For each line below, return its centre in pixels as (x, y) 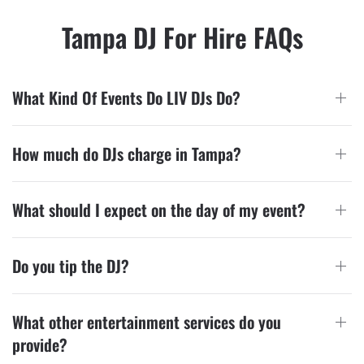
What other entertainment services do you (147, 322)
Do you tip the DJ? (71, 266)
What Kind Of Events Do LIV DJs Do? (126, 98)
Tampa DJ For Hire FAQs (182, 37)
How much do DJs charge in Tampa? (127, 154)
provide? (40, 345)
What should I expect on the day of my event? (159, 210)
